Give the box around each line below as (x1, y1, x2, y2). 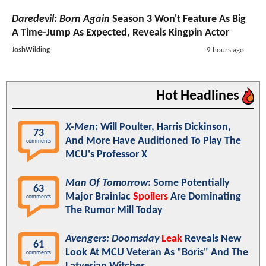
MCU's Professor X (65, 149, 147, 161)
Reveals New (182, 233, 241, 245)
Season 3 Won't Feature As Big (110, 14, 246, 26)
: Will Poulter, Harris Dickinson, (95, 122, 231, 134)
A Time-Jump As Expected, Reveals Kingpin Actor (12, 27, 229, 39)
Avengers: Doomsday (65, 233, 159, 245)
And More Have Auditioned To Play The (65, 135, 241, 147)
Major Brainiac (65, 191, 133, 203)
